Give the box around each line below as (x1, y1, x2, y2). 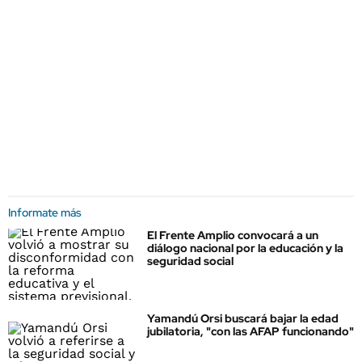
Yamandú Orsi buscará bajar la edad (147, 311, 339, 326)
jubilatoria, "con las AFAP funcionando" (147, 324, 354, 339)
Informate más (8, 205, 82, 220)
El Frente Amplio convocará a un (147, 228, 318, 242)
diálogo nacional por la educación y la (147, 241, 343, 255)
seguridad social (147, 254, 234, 268)
